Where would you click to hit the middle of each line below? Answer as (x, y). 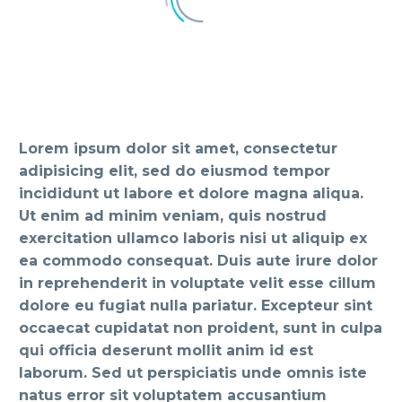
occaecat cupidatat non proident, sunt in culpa (201, 328)
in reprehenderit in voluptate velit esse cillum (197, 284)
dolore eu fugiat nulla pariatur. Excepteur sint (196, 306)
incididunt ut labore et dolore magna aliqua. (191, 194)
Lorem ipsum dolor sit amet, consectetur (178, 149)
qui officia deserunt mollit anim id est (166, 351)
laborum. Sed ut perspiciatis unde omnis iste (193, 373)
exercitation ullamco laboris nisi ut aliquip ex (193, 239)
